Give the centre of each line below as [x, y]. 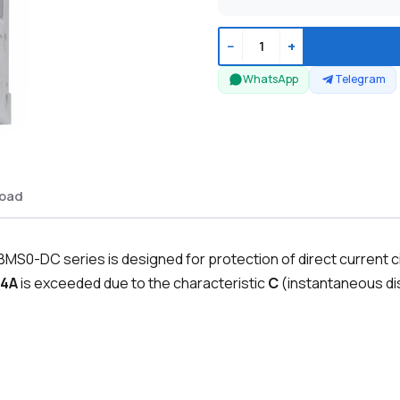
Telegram [360, 79]
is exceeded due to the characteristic [143, 283]
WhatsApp [271, 79]
